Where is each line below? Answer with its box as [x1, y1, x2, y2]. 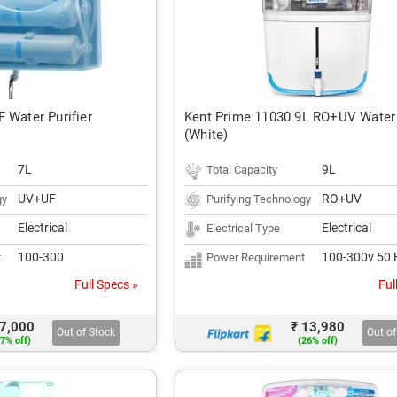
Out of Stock [56, 326, 115, 339]
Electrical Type [206, 222, 280, 235]
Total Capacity [206, 163, 277, 176]
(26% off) [298, 335, 338, 346]
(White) [184, 127, 229, 143]
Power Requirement [206, 251, 305, 264]
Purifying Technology [206, 192, 311, 206]
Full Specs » [74, 277, 138, 292]
